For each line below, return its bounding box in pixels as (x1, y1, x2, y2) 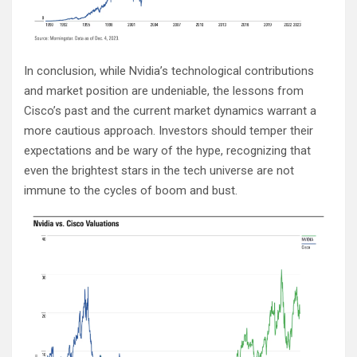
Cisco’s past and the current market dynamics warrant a (24, 104, 316, 119)
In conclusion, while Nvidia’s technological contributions (24, 64, 314, 79)
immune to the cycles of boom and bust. (24, 183, 237, 198)
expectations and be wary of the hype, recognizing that (24, 143, 311, 159)
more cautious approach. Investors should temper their (24, 124, 313, 139)
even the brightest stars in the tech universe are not (24, 163, 294, 178)
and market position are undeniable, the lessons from (24, 84, 304, 99)
